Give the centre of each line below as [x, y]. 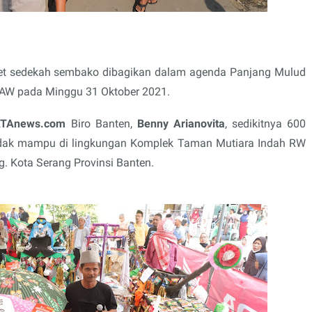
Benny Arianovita [181, 123]
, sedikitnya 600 [265, 123]
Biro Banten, [101, 123]
